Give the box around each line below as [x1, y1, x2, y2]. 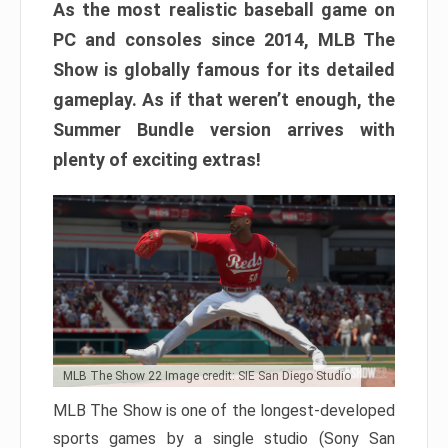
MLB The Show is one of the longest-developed [53, 401, 395, 421]
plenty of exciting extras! [53, 148, 261, 170]
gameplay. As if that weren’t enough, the [53, 88, 395, 110]
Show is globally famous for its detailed [53, 58, 395, 80]
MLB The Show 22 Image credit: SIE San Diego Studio [63, 369, 351, 384]
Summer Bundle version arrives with [53, 118, 395, 140]
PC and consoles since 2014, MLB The [53, 28, 395, 50]
